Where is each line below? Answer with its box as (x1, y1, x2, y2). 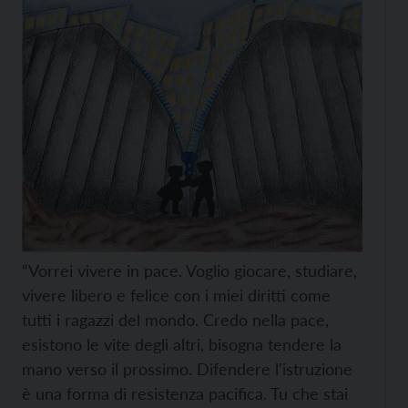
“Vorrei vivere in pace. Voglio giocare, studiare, (22, 260, 357, 281)
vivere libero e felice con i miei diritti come (22, 285, 331, 306)
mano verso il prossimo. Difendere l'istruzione (22, 359, 352, 380)
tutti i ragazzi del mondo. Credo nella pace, (22, 310, 329, 331)
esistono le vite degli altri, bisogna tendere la (22, 334, 342, 355)
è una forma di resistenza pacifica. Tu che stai (22, 383, 348, 404)
